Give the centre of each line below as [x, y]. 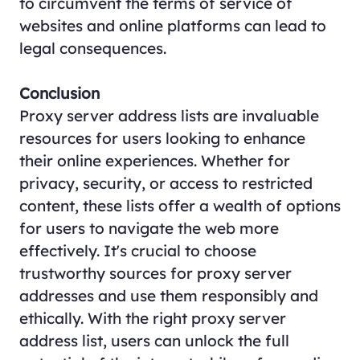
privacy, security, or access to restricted [166, 183]
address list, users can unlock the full [154, 340]
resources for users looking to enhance [162, 138]
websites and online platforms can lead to [172, 25]
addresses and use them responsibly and [168, 295]
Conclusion [59, 93]
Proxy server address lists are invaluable [169, 115]
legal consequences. [92, 48]
